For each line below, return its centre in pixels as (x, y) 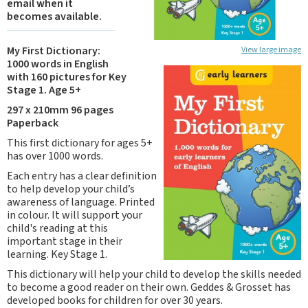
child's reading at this (57, 228)
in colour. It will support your (75, 215)
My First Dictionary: (54, 51)
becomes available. (54, 16)
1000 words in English (58, 64)
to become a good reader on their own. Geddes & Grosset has (149, 287)
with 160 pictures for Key (67, 77)
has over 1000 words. (55, 156)
